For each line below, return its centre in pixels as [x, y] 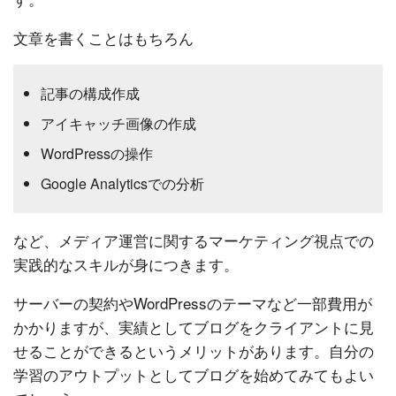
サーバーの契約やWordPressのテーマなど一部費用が [193, 302]
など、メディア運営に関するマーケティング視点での [194, 240]
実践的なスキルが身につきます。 [126, 263]
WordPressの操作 [97, 153]
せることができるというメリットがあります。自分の [194, 350]
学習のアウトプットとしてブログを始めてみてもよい [194, 374]
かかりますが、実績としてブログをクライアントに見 [194, 326]
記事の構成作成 [90, 93]
